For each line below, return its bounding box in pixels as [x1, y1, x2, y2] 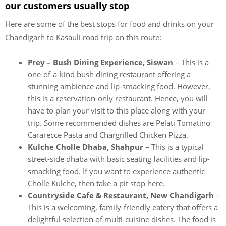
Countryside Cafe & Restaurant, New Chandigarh [28, 190, 214, 200]
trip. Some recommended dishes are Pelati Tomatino [28, 117, 210, 128]
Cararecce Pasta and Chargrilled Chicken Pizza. [28, 129, 188, 140]
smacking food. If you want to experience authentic [28, 165, 205, 176]
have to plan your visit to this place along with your [28, 105, 205, 116]
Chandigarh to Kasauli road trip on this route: [5, 32, 161, 42]
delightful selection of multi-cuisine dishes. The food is [28, 214, 216, 224]
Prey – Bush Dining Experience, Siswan [28, 56, 175, 67]
